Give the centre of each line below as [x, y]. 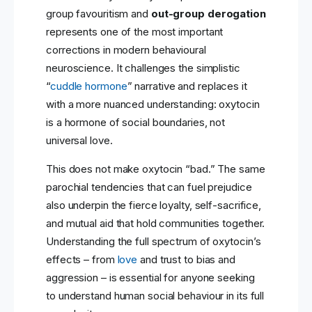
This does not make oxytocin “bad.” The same [156, 169]
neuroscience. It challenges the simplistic [143, 68]
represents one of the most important [135, 32]
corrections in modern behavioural [126, 50]
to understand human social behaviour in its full [155, 296]
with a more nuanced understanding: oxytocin [153, 104]
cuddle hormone [88, 86]
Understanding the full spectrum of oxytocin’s [154, 242]
